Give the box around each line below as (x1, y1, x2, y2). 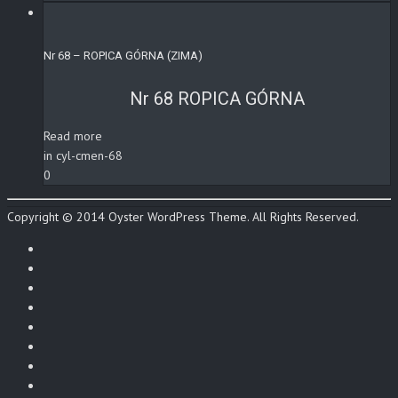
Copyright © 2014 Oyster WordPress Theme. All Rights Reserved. (7, 209, 359, 226)
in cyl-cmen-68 (44, 147, 123, 164)
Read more (44, 128, 102, 145)
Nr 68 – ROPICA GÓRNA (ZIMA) (44, 48, 203, 62)
